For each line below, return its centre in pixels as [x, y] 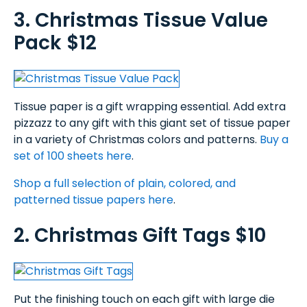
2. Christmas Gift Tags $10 [140, 235]
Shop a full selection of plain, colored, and [125, 183]
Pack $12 [55, 42]
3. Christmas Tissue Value [141, 20]
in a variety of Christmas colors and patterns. [137, 139]
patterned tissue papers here [94, 199]
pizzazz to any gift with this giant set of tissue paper [152, 123]
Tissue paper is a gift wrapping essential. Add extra [150, 106]
